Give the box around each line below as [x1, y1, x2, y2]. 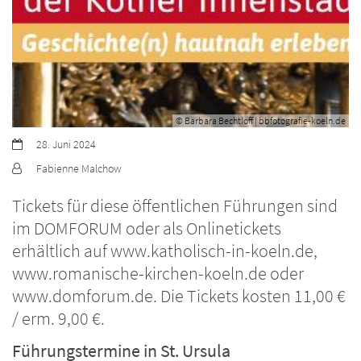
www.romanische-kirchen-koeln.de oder [12, 262, 304, 284]
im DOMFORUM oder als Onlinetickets [12, 217, 281, 239]
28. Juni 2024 [36, 136, 96, 151]
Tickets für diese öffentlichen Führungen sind [12, 194, 338, 217]
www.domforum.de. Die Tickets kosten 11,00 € [12, 284, 346, 307]
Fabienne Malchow [36, 160, 122, 176]
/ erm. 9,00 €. [12, 307, 105, 330]
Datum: [11, 135, 44, 151]
